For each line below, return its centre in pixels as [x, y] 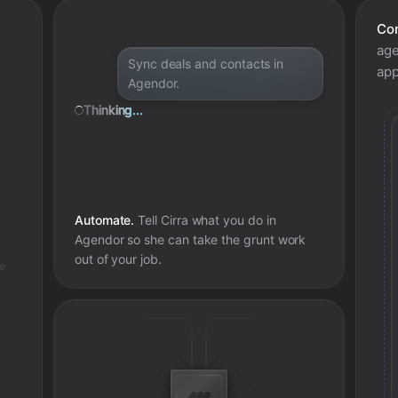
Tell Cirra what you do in [205, 220]
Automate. [104, 220]
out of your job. [118, 259]
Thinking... [113, 110]
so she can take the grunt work [215, 239]
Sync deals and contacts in [206, 64]
